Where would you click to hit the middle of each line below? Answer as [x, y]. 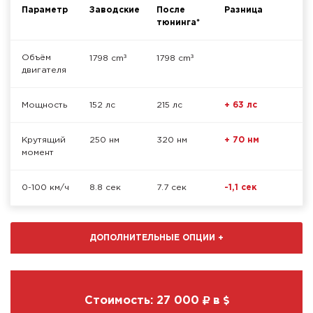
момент [38, 153]
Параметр [45, 10]
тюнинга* [178, 23]
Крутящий [44, 140]
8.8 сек [105, 188]
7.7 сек [172, 188]
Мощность [44, 105]
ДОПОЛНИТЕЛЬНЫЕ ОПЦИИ [154, 238]
